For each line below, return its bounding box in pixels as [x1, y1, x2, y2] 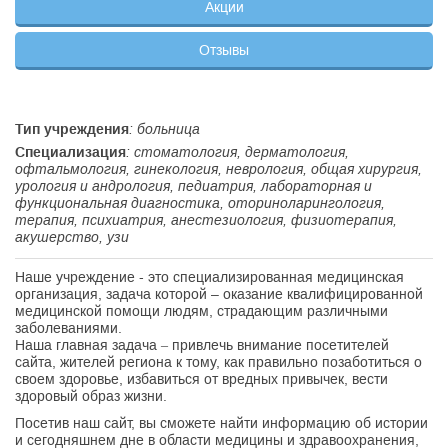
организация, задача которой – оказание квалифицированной [15, 286, 423, 302]
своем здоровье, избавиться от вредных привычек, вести [15, 371, 388, 387]
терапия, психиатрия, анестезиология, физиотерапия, [15, 212, 397, 228]
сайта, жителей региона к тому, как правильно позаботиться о [15, 354, 422, 370]
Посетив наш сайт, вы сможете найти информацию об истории [15, 415, 428, 431]
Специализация [15, 144, 126, 160]
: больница [129, 121, 200, 137]
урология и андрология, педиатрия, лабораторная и [15, 178, 372, 194]
